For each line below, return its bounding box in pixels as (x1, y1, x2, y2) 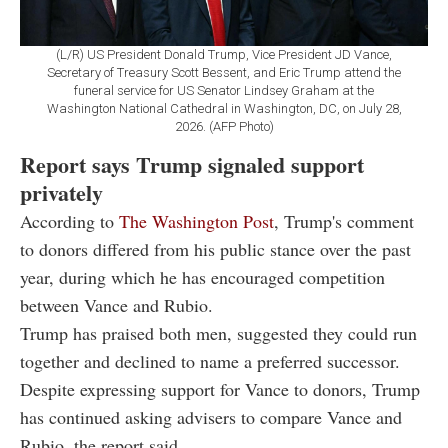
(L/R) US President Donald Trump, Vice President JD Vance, (56, 46, 392, 62)
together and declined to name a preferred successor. (20, 348, 400, 373)
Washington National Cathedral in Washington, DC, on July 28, (46, 100, 402, 116)
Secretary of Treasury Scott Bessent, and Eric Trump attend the (47, 64, 401, 80)
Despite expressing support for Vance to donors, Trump (20, 376, 420, 401)
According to (20, 208, 119, 233)
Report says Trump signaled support (20, 147, 364, 181)
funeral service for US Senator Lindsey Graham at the (74, 82, 374, 98)
